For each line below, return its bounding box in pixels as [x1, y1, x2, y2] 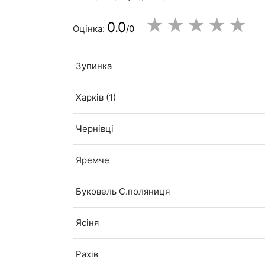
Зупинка [76, 60, 112, 72]
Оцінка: [73, 23, 108, 35]
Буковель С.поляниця [76, 186, 170, 198]
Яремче [76, 154, 110, 166]
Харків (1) [76, 92, 117, 104]
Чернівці [76, 123, 114, 135]
